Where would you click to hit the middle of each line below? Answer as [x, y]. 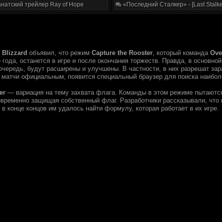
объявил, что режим [59, 53]
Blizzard [15, 53]
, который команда [181, 53]
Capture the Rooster [122, 53]
